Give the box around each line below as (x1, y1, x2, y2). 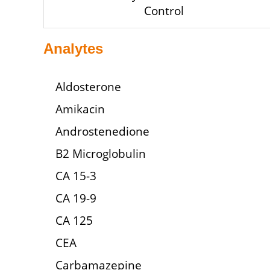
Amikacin (55, 101, 105, 117)
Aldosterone (55, 78, 121, 95)
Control (144, 2, 184, 19)
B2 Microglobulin (55, 145, 146, 162)
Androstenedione (55, 123, 149, 139)
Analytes (43, 40, 103, 57)
